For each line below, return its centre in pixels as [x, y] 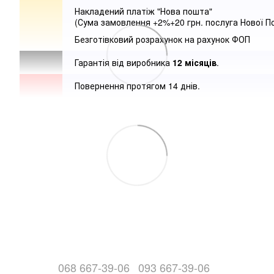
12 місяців [194, 63]
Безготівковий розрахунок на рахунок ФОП [162, 39]
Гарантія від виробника [124, 63]
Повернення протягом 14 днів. [137, 86]
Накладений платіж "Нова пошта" [143, 11]
